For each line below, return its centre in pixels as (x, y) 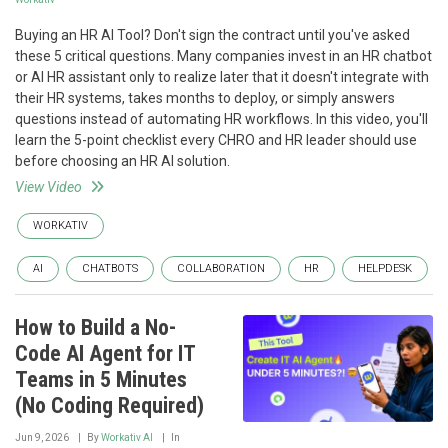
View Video (48, 187)
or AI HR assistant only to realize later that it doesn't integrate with (222, 77)
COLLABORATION (221, 268)
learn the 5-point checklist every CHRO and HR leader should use (216, 140)
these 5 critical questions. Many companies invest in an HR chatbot (223, 56)
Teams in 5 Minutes (101, 379)
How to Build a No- (95, 327)
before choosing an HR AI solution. (122, 161)
